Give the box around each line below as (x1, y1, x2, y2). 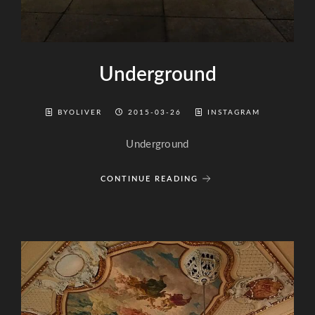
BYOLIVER (58, 109, 105, 116)
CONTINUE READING (100, 174, 198, 183)
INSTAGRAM (207, 109, 260, 116)
